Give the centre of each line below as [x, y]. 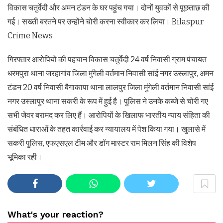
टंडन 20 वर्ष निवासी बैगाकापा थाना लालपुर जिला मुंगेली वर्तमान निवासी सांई [111, 88]
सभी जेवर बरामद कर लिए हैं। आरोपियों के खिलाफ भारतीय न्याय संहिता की [109, 115]
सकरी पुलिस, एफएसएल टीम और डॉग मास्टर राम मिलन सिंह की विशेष [102, 143]
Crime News [30, 36]
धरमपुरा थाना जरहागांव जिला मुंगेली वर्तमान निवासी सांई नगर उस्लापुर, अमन [111, 74]
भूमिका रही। [25, 157]
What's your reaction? [56, 215]
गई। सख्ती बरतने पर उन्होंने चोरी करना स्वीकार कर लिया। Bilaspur [106, 22]
